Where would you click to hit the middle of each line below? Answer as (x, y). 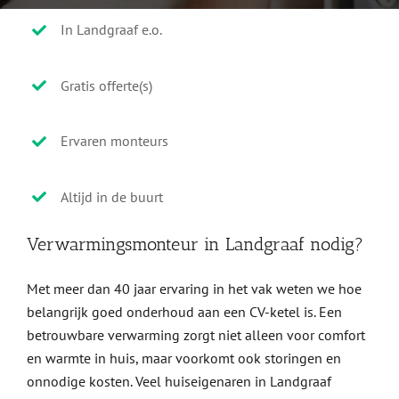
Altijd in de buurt (112, 196)
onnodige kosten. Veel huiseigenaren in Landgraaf (179, 382)
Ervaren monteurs (115, 141)
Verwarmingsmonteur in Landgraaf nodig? (195, 244)
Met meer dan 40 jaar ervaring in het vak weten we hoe (194, 289)
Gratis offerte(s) (107, 85)
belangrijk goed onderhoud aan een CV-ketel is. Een (184, 312)
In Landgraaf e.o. (112, 29)
